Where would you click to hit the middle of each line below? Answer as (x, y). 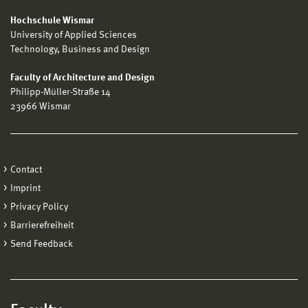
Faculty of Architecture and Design (82, 77)
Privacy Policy (39, 207)
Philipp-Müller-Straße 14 (60, 92)
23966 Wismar (41, 106)
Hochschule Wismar (52, 20)
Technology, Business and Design (80, 49)
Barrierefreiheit (42, 225)
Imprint (25, 188)
